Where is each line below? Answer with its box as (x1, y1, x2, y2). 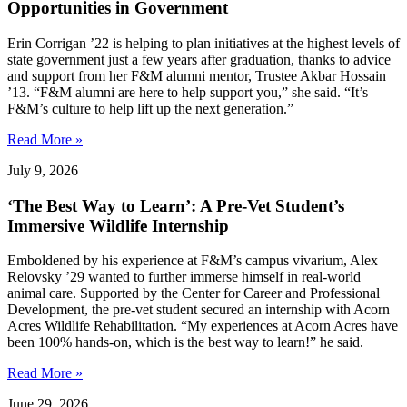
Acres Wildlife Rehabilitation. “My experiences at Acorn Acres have (7, 318, 398, 334)
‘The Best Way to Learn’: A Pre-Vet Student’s (7, 195, 344, 215)
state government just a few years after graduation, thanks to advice (7, 51, 391, 67)
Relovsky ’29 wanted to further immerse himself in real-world (7, 269, 361, 285)
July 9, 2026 (7, 162, 78, 178)
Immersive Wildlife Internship (7, 215, 229, 235)
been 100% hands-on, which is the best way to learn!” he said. (7, 334, 363, 351)
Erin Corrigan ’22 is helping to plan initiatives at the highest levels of (7, 35, 400, 51)
